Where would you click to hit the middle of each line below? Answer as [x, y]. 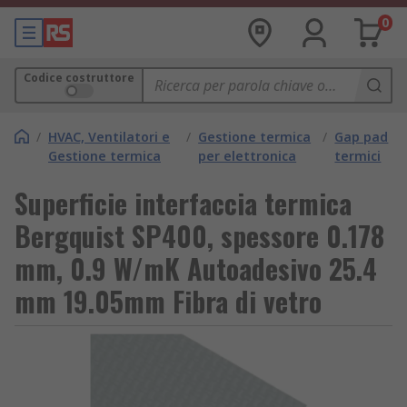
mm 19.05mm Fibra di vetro [168, 301]
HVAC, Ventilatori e [109, 137]
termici [358, 156]
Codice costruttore [79, 78]
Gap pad [362, 137]
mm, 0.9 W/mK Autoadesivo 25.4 [196, 268]
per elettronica [248, 156]
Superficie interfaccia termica [183, 203]
